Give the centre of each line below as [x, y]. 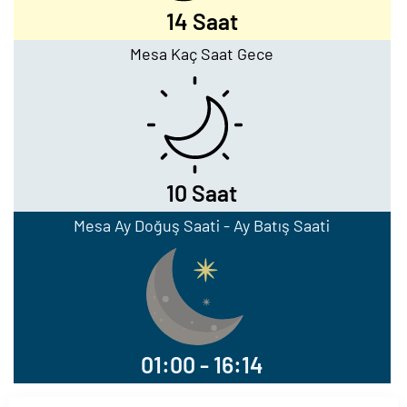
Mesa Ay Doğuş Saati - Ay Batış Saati [202, 225]
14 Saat [202, 21]
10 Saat [202, 193]
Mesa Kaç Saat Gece [202, 54]
